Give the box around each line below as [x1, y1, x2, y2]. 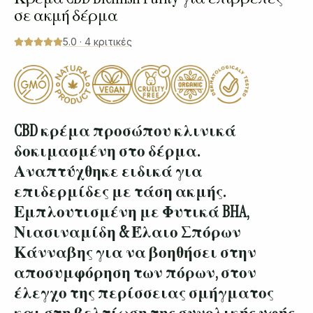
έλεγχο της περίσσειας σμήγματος [14, 282, 274, 303]
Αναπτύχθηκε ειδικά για [14, 161, 203, 182]
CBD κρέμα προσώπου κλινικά [14, 120, 236, 141]
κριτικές [94, 36, 132, 48]
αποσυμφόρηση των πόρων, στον [14, 262, 256, 283]
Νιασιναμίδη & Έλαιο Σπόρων [14, 221, 241, 242]
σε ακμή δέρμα [14, 4, 118, 26]
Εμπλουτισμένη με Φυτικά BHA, [14, 201, 249, 222]
